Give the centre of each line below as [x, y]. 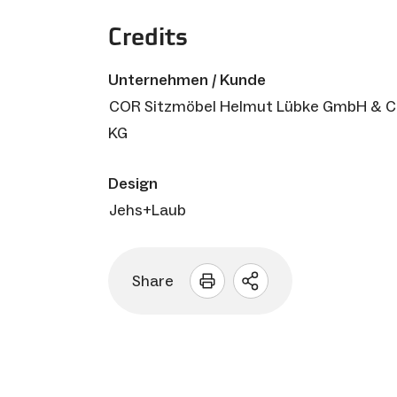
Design [133, 183]
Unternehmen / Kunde [187, 79]
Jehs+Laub [148, 210]
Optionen [291, 308]
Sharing [285, 288]
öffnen [278, 327]
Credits [148, 36]
